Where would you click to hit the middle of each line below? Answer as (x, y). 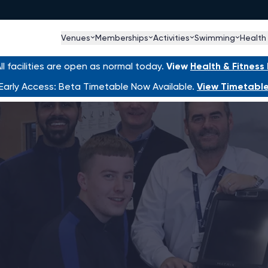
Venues (76, 38)
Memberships (122, 38)
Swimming (215, 38)
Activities (171, 38)
